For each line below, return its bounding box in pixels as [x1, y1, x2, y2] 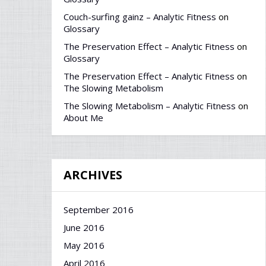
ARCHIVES [64, 167, 122, 183]
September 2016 [64, 204, 134, 216]
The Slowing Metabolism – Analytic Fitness [64, 100, 236, 112]
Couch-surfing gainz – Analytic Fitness [64, 11, 216, 23]
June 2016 [64, 221, 104, 233]
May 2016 [64, 239, 104, 251]
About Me [64, 112, 103, 123]
